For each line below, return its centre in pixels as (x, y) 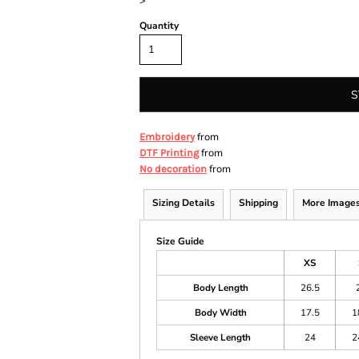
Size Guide (180, 241)
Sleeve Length (220, 337)
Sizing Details (184, 203)
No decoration (173, 169)
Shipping (258, 203)
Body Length (220, 288)
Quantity (159, 26)
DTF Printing (169, 153)
